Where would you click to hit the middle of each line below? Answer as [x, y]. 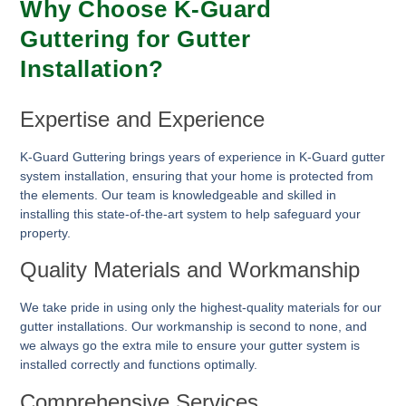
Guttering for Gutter [135, 39]
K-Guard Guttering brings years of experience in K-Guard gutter [203, 156]
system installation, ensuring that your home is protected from [197, 175]
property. [46, 232]
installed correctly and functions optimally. [139, 365]
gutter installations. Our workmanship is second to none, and [194, 327]
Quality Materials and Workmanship [190, 270]
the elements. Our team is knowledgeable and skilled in [179, 194]
